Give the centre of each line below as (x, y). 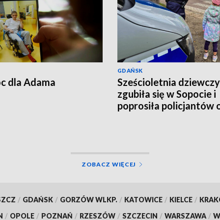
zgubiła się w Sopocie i (167, 94)
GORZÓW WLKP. (88, 200)
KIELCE (181, 200)
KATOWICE (143, 200)
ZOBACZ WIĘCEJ (109, 165)
